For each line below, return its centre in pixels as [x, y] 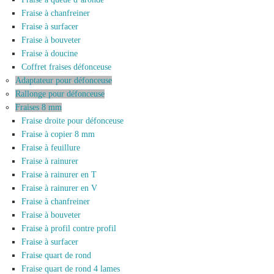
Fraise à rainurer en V [59, 188]
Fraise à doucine [50, 54]
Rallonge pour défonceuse [60, 94]
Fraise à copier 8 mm [58, 135]
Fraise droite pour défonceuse [72, 121]
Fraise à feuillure [51, 148]
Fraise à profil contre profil [69, 229]
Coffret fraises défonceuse [66, 67]
